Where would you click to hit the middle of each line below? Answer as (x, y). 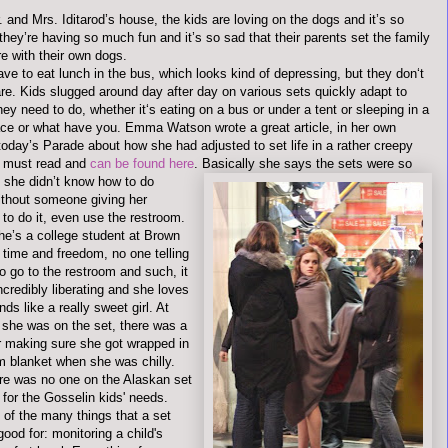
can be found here (142, 163)
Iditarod (83, 19)
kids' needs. (131, 397)
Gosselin (69, 397)
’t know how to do (103, 181)
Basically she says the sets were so (307, 163)
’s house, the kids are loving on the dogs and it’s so (254, 19)
